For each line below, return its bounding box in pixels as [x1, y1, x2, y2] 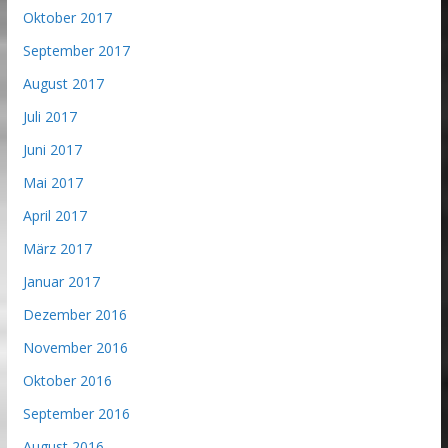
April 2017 [22, 206, 87, 226]
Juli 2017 [22, 107, 77, 127]
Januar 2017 [22, 272, 100, 292]
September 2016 [22, 404, 130, 424]
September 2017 [22, 41, 130, 61]
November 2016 [22, 338, 128, 358]
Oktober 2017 [22, 8, 112, 28]
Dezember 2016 [22, 305, 127, 325]
